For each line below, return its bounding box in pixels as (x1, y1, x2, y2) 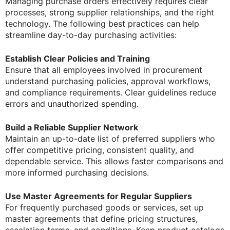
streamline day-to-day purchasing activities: (5, 30, 177, 41)
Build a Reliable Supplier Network (5, 122, 138, 133)
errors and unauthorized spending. (5, 99, 139, 109)
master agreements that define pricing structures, (5, 214, 198, 224)
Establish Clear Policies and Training (5, 53, 150, 64)
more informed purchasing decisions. (5, 167, 149, 178)
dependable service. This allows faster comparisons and (5, 156, 223, 167)
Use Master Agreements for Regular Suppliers (5, 191, 192, 202)
